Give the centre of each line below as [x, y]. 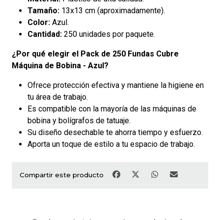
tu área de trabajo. [58, 97]
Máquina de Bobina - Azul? [60, 65]
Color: [39, 22]
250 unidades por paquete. [109, 34]
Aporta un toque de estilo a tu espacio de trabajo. [111, 144]
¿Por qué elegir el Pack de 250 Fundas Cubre [95, 54]
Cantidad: [45, 34]
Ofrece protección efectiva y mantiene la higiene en [116, 85]
